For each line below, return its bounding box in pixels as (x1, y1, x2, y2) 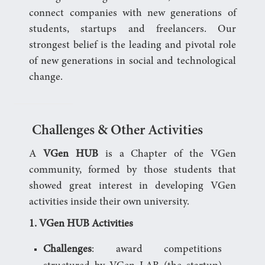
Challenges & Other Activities (32, 124, 203, 139)
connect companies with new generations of (29, 8, 236, 20)
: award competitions (92, 244, 222, 256)
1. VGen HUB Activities (29, 219, 134, 230)
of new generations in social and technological (29, 56, 236, 67)
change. (29, 72, 63, 83)
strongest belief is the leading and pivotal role (29, 40, 236, 51)
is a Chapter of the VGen (98, 149, 236, 160)
